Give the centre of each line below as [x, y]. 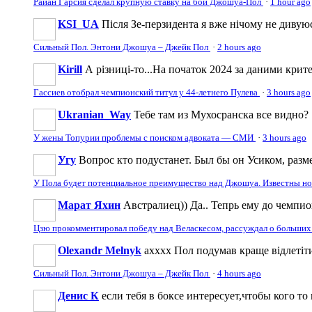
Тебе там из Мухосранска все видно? [221, 114]
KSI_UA [78, 24]
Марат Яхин [89, 205]
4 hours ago [239, 273]
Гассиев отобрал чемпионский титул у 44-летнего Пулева [147, 92]
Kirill [70, 69]
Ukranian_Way [94, 114]
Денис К [78, 295]
